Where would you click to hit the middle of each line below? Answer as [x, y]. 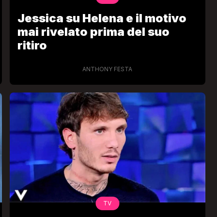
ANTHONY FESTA [108, 69]
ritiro [32, 45]
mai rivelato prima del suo [93, 31]
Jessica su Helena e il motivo [102, 18]
